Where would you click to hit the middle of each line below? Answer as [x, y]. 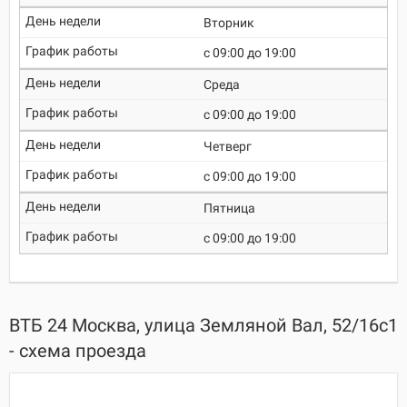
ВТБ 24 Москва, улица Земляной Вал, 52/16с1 [203, 325]
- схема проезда [78, 351]
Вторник [229, 23]
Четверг [228, 146]
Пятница [229, 208]
